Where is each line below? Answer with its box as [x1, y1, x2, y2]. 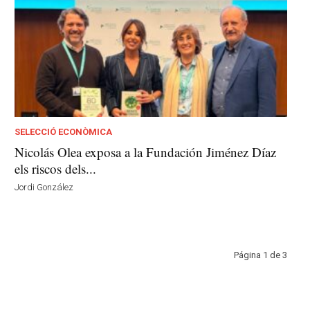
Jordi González [15, 181, 74, 192]
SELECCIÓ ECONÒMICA [15, 126, 113, 137]
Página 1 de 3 [234, 249, 288, 260]
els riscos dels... [15, 159, 97, 177]
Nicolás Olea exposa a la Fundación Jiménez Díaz [15, 143, 277, 161]
